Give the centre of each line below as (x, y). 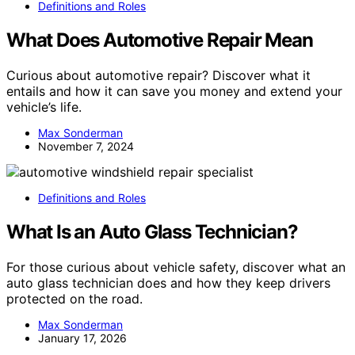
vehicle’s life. (44, 107)
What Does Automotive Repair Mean (160, 40)
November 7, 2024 (86, 147)
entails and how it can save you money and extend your (174, 92)
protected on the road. (74, 298)
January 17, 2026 (82, 338)
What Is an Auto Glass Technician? (152, 231)
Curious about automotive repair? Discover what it (158, 76)
